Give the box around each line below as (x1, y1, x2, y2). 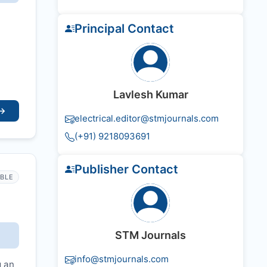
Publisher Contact (74, 162, 178, 177)
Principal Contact (74, 21, 174, 36)
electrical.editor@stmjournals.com (74, 113, 219, 125)
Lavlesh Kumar (113, 88, 188, 101)
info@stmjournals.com (74, 253, 169, 265)
